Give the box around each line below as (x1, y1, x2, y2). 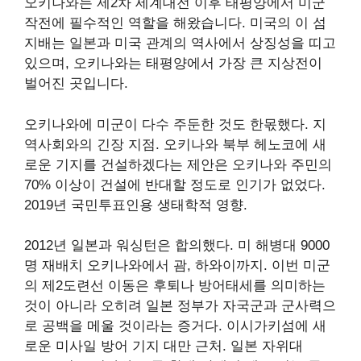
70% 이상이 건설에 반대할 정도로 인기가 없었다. (24, 176, 326, 193)
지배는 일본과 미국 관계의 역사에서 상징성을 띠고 (24, 35, 336, 52)
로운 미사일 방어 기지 (24, 338, 160, 355)
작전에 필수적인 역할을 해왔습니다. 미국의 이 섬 (24, 15, 326, 31)
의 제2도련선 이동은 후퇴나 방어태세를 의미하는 (24, 278, 326, 294)
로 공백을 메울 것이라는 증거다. (24, 318, 226, 334)
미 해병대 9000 (238, 238, 330, 254)
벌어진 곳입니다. (24, 76, 128, 92)
